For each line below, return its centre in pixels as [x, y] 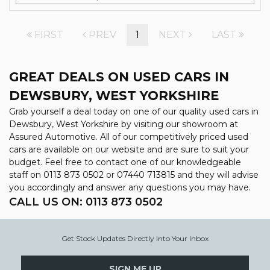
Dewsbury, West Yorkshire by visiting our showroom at [124, 124]
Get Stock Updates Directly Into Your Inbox [135, 238]
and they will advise [217, 175]
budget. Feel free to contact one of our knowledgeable [125, 162]
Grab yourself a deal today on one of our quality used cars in [134, 111]
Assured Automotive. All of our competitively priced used [129, 137]
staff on [26, 175]
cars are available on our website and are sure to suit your [129, 149]
